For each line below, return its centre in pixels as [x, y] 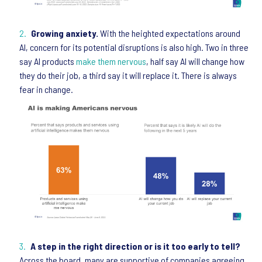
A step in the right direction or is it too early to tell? [135, 246]
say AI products [48, 61]
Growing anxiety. [65, 33]
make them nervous [111, 61]
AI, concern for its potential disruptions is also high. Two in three [134, 47]
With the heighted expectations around [170, 33]
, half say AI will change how [195, 61]
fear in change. [46, 89]
